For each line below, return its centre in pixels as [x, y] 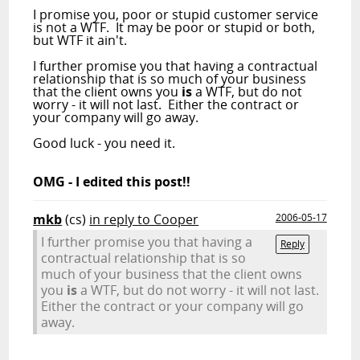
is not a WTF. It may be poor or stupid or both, [174, 27]
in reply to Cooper [144, 219]
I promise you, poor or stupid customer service [176, 14]
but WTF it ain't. [80, 40]
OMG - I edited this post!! [112, 182]
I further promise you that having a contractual [176, 66]
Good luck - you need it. [104, 143]
